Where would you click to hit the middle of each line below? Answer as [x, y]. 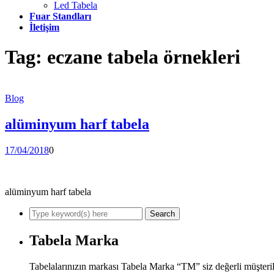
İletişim [44, 27]
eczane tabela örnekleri [144, 57]
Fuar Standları [60, 16]
